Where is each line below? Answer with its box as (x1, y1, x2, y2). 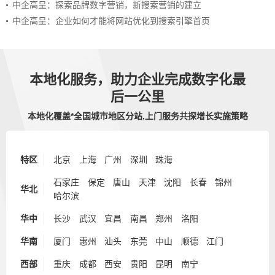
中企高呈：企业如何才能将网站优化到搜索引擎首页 (12, 16, 210, 26)
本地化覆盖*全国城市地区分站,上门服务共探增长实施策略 (27, 110, 248, 121)
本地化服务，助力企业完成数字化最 (29, 71, 246, 87)
